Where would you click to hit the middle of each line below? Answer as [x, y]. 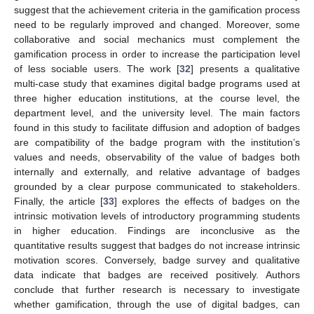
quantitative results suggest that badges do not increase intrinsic [157, 245]
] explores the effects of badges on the [207, 201]
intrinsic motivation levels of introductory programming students [157, 216]
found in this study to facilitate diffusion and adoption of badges [157, 127]
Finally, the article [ [59, 201]
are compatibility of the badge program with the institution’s [157, 142]
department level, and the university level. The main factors [157, 112]
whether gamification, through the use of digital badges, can [157, 304]
